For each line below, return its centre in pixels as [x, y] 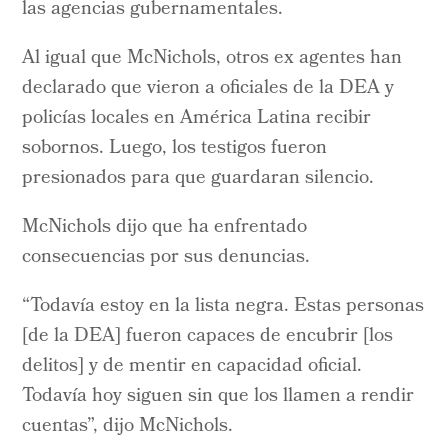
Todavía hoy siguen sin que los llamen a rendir [218, 396]
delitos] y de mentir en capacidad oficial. [192, 366]
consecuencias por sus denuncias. [166, 257]
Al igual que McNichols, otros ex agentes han [212, 58]
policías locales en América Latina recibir [197, 118]
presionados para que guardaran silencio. [198, 178]
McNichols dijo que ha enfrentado [165, 227]
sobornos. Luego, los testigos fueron [175, 148]
